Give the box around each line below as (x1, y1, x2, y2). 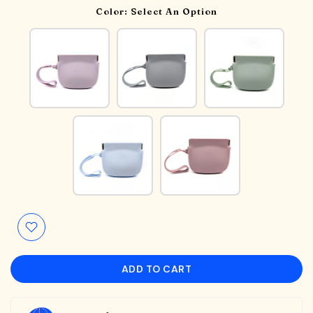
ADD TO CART (121, 262, 192, 275)
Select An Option (131, 5, 217, 17)
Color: (96, 5, 131, 17)
